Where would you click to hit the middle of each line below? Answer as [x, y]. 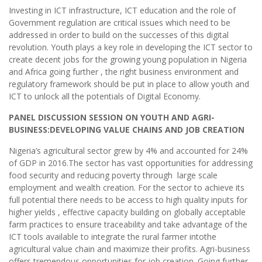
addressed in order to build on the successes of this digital [119, 35]
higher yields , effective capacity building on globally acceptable [127, 212]
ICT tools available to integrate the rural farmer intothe [113, 237]
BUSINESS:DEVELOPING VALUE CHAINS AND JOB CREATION [127, 130]
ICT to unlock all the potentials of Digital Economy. [105, 96]
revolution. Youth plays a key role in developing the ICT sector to [131, 47]
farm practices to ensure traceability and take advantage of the [128, 225]
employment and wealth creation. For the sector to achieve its [127, 188]
